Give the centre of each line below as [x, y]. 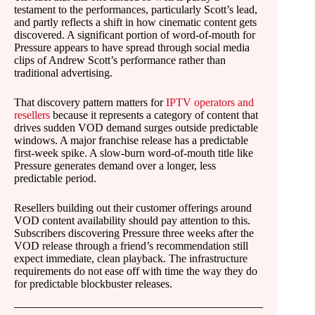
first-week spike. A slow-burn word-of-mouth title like [134, 153]
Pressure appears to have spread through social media [132, 47]
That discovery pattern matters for [90, 102]
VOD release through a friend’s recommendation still [131, 246]
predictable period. [55, 178]
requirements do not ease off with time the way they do [136, 271]
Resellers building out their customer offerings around [133, 208]
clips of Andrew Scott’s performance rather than [120, 60]
